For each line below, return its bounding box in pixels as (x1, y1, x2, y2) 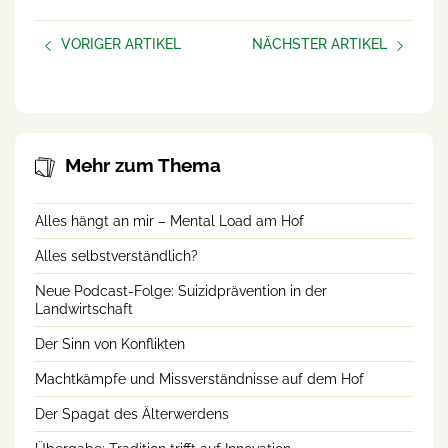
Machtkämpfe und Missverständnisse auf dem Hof (35, 370, 364, 387)
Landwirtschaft (35, 300, 133, 317)
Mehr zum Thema (65, 154, 221, 177)
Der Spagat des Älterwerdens (35, 405, 229, 422)
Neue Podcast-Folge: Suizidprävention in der (35, 282, 327, 299)
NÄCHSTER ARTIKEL (252, 36, 387, 53)
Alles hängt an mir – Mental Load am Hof (35, 212, 304, 229)
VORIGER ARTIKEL (61, 36, 181, 53)
